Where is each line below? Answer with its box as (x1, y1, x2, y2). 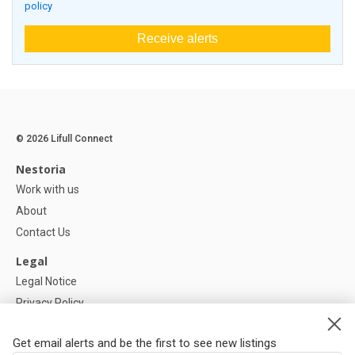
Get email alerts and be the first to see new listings (13, 336, 277, 350)
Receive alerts (137, 32, 218, 46)
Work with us (16, 183, 79, 197)
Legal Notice (16, 275, 77, 288)
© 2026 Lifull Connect (16, 133, 113, 145)
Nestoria (16, 162, 66, 177)
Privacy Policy (16, 296, 84, 310)
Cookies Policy (16, 318, 87, 331)
